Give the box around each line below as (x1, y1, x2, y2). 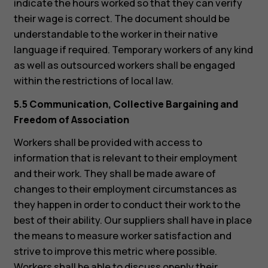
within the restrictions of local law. (13, 74, 173, 88)
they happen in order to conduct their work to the (13, 197, 240, 211)
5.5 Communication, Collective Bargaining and (13, 97, 238, 111)
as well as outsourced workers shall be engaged (13, 59, 235, 72)
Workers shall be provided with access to (13, 135, 202, 149)
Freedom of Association (13, 112, 129, 126)
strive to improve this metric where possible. (13, 244, 217, 258)
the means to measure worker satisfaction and (13, 229, 232, 242)
